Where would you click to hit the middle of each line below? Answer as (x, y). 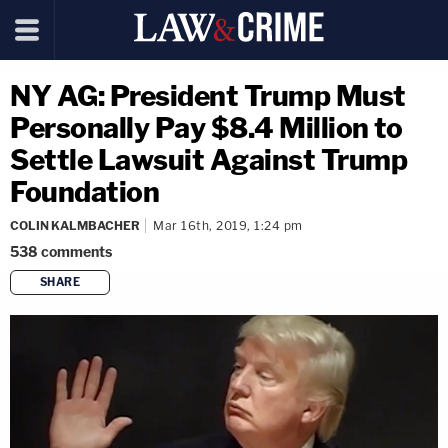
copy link (259, 314)
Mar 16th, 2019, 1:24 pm (228, 225)
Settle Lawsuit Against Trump (208, 160)
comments (76, 251)
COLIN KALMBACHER (75, 225)
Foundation (84, 192)
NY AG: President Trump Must (208, 96)
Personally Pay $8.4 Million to (206, 128)
